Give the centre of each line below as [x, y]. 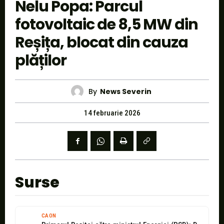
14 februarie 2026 [112, 113]
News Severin [126, 91]
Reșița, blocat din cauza [101, 43]
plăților [41, 61]
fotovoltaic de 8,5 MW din [106, 25]
